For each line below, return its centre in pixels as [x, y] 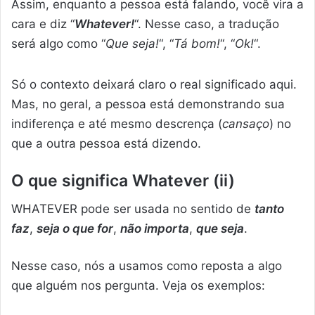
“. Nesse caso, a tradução [207, 24]
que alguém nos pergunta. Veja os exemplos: [138, 286]
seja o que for [75, 229]
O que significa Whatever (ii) [123, 180]
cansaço [246, 123]
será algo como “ [58, 44]
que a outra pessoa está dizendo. [106, 143]
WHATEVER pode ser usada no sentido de [133, 209]
